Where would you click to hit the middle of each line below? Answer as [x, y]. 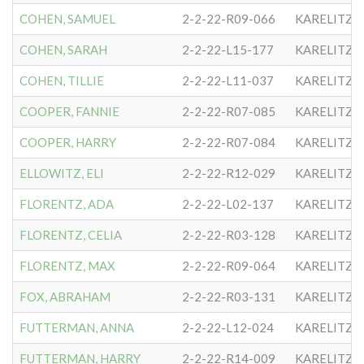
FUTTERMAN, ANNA [77, 327]
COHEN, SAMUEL [67, 19]
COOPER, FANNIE [69, 111]
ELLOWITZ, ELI [62, 173]
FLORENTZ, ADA [67, 204]
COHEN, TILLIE [62, 80]
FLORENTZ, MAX [67, 266]
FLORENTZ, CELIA [71, 235]
